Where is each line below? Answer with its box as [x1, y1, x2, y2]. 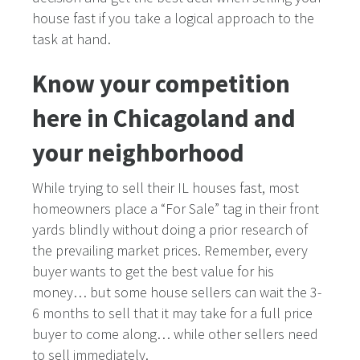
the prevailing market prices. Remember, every [32, 241, 308, 260]
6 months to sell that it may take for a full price [32, 304, 313, 323]
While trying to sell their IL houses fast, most [32, 178, 299, 198]
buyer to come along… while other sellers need [32, 325, 318, 344]
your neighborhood [32, 137, 244, 169]
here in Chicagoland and [32, 102, 296, 134]
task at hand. [32, 30, 111, 49]
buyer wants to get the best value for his [32, 262, 274, 281]
